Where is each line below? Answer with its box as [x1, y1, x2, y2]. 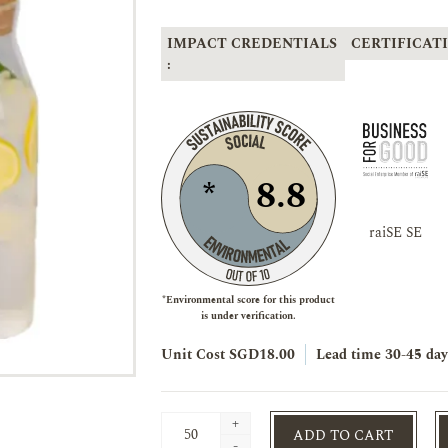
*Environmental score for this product [161, 292, 335, 308]
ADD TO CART [293, 424, 394, 446]
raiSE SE [369, 222, 423, 243]
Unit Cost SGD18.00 [160, 344, 295, 365]
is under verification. [200, 308, 296, 324]
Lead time [315, 344, 381, 365]
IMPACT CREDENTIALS [166, 33, 337, 54]
